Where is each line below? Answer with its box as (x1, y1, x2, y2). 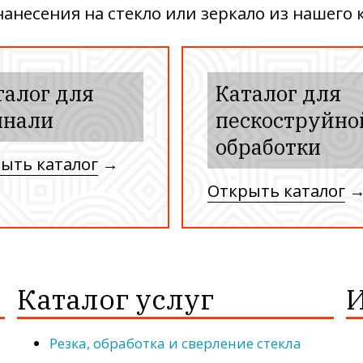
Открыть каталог (207, 179, 345, 203)
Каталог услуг (16, 281, 214, 318)
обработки (216, 134, 321, 161)
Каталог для (216, 80, 341, 108)
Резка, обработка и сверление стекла (49, 334, 301, 353)
